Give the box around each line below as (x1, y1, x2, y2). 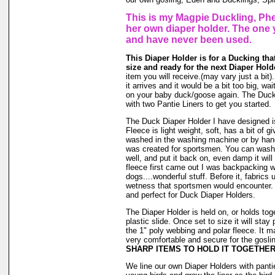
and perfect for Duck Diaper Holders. (126, 190, 255, 199)
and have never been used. (126, 34, 252, 45)
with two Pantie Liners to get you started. (126, 99, 271, 109)
